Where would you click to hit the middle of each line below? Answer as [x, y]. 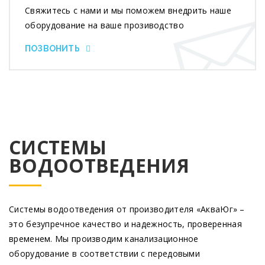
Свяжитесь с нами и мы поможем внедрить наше [128, 10]
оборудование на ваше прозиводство [104, 25]
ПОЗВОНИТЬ [52, 48]
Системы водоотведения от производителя [101, 209]
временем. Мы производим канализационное [104, 239]
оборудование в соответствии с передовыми [105, 254]
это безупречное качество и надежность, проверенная [126, 224]
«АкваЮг [214, 209]
